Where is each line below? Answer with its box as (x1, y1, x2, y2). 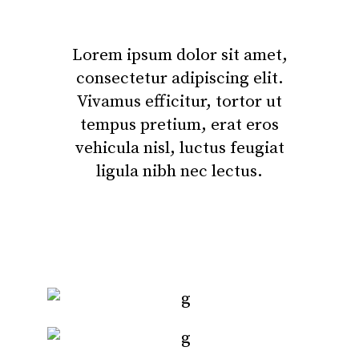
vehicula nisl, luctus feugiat (75, 138, 284, 159)
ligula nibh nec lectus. (96, 161, 263, 182)
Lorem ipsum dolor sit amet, (71, 45, 288, 66)
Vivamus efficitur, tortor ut (77, 91, 282, 112)
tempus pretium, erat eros (80, 115, 279, 135)
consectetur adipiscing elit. (75, 68, 284, 89)
